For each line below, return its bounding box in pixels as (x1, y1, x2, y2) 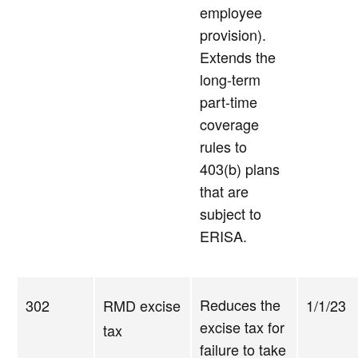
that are (200, 181, 249, 202)
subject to (200, 203, 261, 225)
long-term (200, 69, 261, 90)
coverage (200, 113, 259, 135)
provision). (200, 24, 266, 46)
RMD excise (103, 295, 181, 316)
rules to (200, 136, 247, 157)
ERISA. (200, 225, 247, 247)
